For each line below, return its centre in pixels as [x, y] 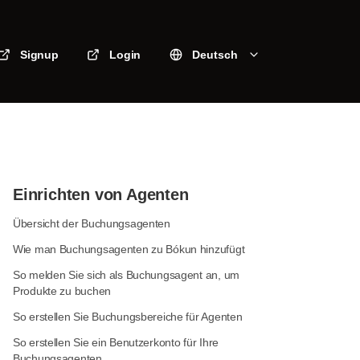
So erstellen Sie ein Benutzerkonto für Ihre [116, 342]
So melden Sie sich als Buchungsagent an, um [126, 275]
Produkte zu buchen [62, 291]
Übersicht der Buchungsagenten [92, 223]
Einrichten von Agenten [101, 194]
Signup [39, 55]
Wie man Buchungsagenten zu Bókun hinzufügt [129, 249]
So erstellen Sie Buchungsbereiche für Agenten [128, 317]
